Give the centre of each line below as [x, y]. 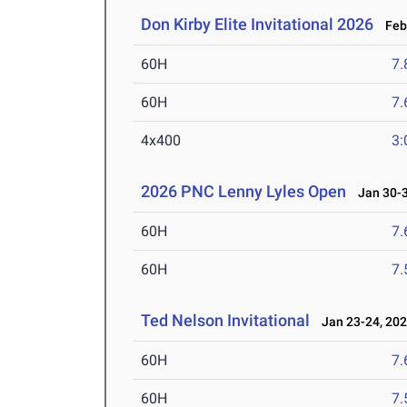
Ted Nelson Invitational [226, 321]
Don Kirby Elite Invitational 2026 [258, 25]
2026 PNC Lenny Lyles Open [244, 192]
